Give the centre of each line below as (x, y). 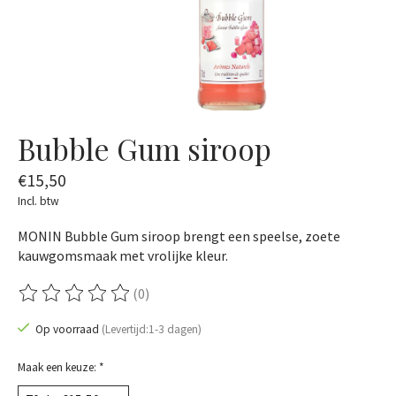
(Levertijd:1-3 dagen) (151, 330)
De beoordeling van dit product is (118, 302)
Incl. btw (38, 201)
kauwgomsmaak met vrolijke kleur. (123, 255)
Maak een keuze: (58, 368)
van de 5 (251, 302)
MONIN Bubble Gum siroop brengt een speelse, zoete (179, 236)
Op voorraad (68, 330)
